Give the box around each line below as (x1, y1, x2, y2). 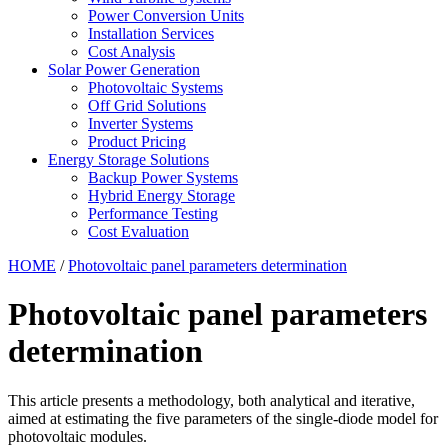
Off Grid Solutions (88, 97, 206, 114)
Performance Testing (88, 205, 218, 222)
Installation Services (88, 25, 214, 42)
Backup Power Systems (88, 169, 238, 186)
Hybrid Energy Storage (88, 187, 235, 204)
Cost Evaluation (88, 223, 189, 240)
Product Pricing (88, 133, 186, 150)
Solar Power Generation (48, 61, 200, 78)
